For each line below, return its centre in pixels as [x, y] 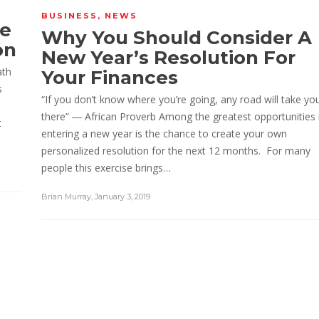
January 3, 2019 [122, 197]
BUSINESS [69, 16]
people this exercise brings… [106, 168]
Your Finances [110, 78]
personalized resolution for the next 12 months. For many [176, 151]
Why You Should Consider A [177, 38]
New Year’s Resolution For [168, 58]
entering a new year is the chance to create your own [164, 134]
